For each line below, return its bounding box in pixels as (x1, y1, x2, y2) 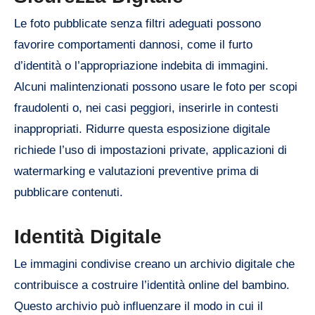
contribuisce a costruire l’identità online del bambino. (14, 278, 290, 292)
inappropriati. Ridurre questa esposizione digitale (14, 122, 270, 136)
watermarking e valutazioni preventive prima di (14, 165, 259, 179)
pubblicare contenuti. (14, 186, 123, 200)
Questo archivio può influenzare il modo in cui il (14, 300, 263, 314)
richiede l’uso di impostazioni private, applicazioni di (14, 143, 287, 157)
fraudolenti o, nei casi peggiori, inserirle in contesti (14, 101, 278, 115)
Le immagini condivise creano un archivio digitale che (14, 257, 295, 271)
